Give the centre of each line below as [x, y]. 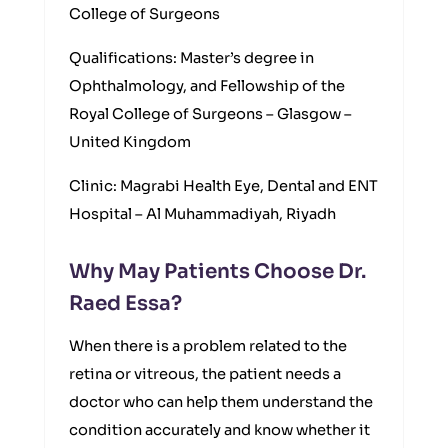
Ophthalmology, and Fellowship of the [207, 86]
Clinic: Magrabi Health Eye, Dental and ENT [223, 186]
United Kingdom [130, 142]
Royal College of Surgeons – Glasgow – [210, 114]
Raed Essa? [125, 303]
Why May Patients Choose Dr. [217, 271]
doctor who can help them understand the [221, 402]
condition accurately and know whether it [219, 430]
